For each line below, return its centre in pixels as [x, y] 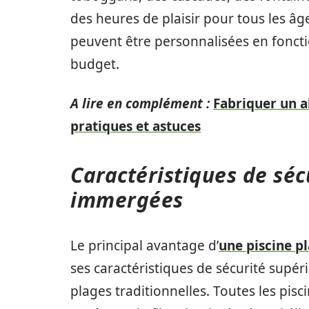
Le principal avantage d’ [144, 246]
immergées [130, 200]
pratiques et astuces [136, 126]
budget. [98, 64]
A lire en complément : [140, 103]
